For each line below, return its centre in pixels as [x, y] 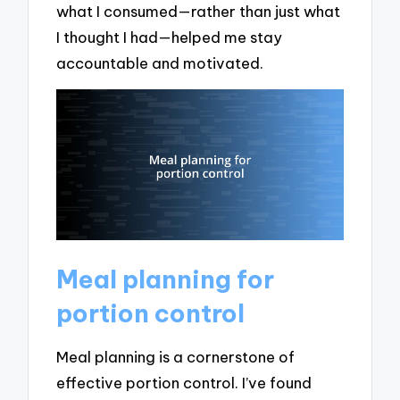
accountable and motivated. [160, 62]
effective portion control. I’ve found [184, 383]
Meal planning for [166, 279]
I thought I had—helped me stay [170, 37]
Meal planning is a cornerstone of [176, 357]
